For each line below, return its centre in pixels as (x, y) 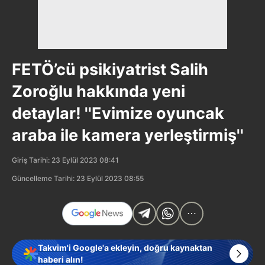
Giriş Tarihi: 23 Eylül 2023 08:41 (65, 160)
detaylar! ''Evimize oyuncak (118, 113)
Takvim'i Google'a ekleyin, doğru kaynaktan (125, 247)
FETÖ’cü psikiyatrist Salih (110, 69)
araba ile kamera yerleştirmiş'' (128, 135)
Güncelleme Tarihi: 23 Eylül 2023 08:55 (78, 178)
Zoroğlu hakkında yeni (98, 91)
